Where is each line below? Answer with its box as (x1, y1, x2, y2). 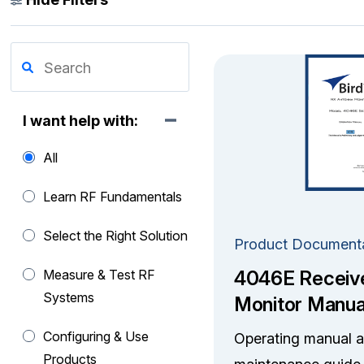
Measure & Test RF (43, 266, 156, 283)
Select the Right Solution (43, 227, 188, 244)
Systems (43, 289, 95, 305)
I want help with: (23, 112, 139, 129)
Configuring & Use (43, 328, 149, 344)
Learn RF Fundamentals (43, 188, 183, 205)
